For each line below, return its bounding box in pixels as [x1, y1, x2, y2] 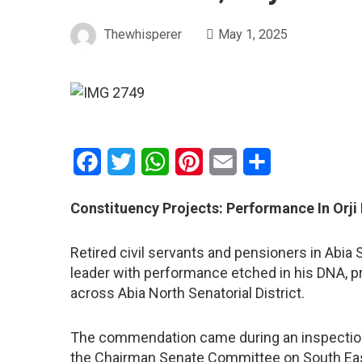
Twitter [135, 153, 175, 169]
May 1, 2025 [218, 27, 288, 43]
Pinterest [203, 153, 255, 169]
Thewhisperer [104, 27, 182, 43]
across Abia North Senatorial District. [70, 284, 305, 301]
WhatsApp [169, 153, 227, 169]
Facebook [101, 153, 157, 169]
